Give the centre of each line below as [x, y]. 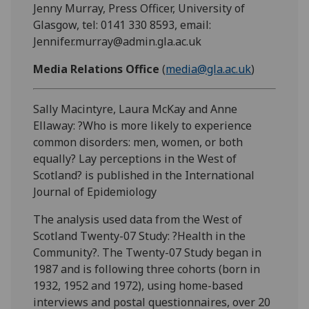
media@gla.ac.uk [209, 69]
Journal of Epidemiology [95, 191]
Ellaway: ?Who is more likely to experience [143, 125]
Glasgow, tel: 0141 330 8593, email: [122, 24]
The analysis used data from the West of [138, 219]
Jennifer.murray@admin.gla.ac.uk [118, 41]
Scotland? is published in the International [144, 175]
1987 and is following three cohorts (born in [147, 269]
